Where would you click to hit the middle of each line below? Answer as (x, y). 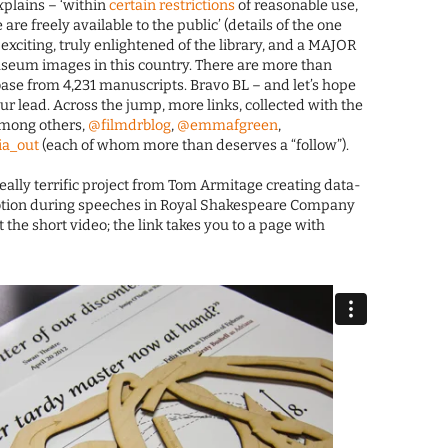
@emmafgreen (228, 126)
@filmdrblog (130, 126)
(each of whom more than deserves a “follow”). (194, 146)
